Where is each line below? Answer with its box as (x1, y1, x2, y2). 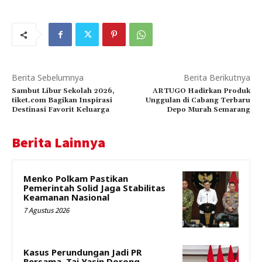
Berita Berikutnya (183, 72, 250, 84)
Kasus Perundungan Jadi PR (23, 246, 142, 258)
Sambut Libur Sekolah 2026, (12, 87, 115, 96)
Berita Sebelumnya (12, 72, 84, 84)
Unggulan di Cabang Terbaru (145, 96, 250, 105)
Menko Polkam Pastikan (23, 173, 128, 185)
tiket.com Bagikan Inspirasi (12, 96, 112, 105)
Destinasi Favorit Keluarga (12, 105, 109, 115)
